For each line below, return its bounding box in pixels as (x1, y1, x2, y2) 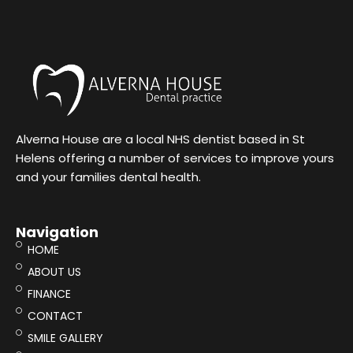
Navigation (16, 222, 98, 243)
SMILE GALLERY (28, 330, 103, 347)
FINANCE (28, 286, 71, 303)
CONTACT (28, 308, 83, 325)
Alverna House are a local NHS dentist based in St (16, 130, 305, 147)
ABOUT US (28, 264, 81, 281)
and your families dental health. (16, 168, 201, 185)
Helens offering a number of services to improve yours (16, 149, 334, 166)
